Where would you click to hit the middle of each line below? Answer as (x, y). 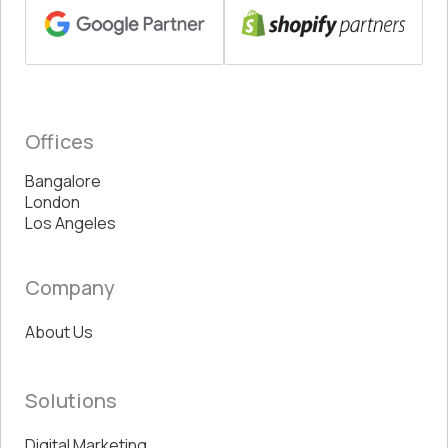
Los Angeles (70, 223)
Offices (59, 142)
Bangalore (63, 181)
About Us (59, 332)
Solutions (71, 401)
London (52, 202)
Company (70, 288)
